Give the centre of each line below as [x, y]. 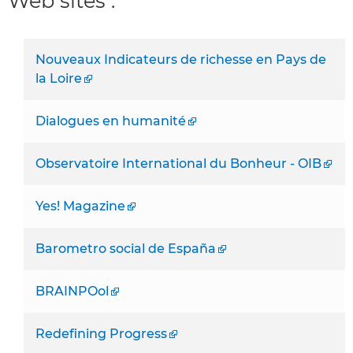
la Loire [59, 78]
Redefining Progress [101, 333]
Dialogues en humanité [111, 121]
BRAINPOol [72, 291]
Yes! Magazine [80, 206]
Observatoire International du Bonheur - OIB [178, 163]
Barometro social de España [126, 248]
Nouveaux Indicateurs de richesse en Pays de [181, 59]
